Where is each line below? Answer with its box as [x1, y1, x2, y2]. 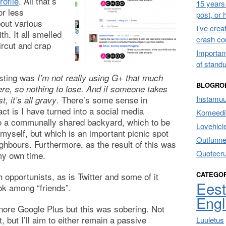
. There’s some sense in [56, 93, 147, 106]
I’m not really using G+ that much [37, 72, 163, 84]
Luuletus [196, 214, 224, 225]
